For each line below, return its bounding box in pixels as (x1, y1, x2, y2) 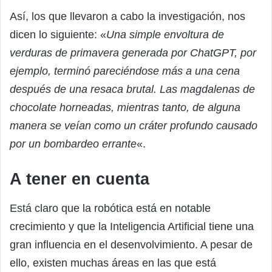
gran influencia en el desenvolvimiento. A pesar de (10, 238, 253, 251)
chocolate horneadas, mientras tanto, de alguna (10, 101, 240, 114)
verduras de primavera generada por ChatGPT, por (10, 47, 256, 59)
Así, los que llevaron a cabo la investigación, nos (10, 10, 245, 23)
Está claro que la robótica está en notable (10, 202, 211, 214)
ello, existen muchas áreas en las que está (10, 256, 216, 269)
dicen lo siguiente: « (10, 29, 106, 41)
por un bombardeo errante (10, 138, 137, 151)
